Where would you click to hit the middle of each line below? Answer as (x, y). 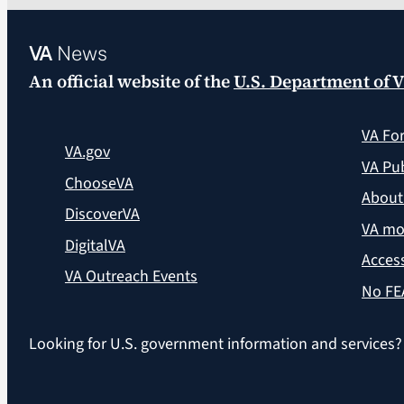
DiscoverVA (102, 215)
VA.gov (87, 152)
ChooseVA (99, 183)
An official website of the (131, 82)
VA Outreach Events (131, 277)
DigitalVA (95, 245)
